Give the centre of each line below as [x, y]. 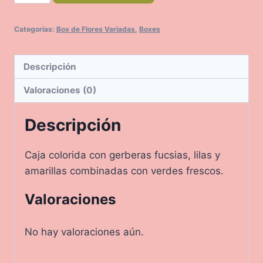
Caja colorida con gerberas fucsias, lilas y [122, 155]
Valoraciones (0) [60, 90]
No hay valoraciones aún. [84, 232]
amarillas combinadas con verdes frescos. [124, 171]
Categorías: [35, 29]
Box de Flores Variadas [96, 29]
